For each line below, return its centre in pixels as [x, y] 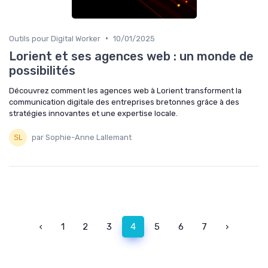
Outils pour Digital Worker [55, 38]
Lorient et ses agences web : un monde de [131, 56]
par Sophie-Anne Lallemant [82, 138]
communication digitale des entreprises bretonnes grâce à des [124, 102]
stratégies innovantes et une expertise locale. [93, 113]
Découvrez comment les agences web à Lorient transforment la [125, 90]
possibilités [42, 70]
